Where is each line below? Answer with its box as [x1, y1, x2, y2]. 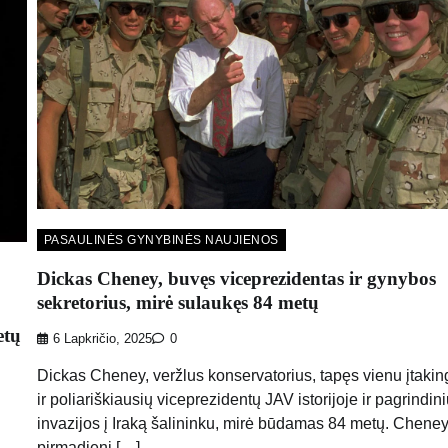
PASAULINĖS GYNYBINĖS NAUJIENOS [43, 232, 279, 247]
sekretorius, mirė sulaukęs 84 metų [36, 291, 319, 313]
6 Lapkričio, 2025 [52, 332, 152, 347]
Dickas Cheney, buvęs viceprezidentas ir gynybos [36, 267, 436, 289]
